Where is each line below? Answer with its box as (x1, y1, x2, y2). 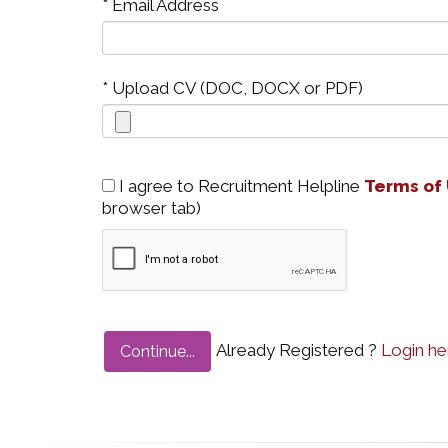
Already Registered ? (213, 339, 381, 360)
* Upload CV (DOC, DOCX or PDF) (102, 78, 363, 98)
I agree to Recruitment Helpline (115, 176, 364, 196)
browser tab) (102, 198, 201, 218)
